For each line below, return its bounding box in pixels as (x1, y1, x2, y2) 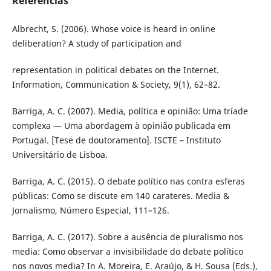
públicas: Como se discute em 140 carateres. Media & (11, 189, 229, 201)
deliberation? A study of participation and (11, 37, 181, 49)
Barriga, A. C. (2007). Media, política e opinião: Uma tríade (11, 105, 248, 117)
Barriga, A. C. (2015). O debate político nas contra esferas (11, 175, 245, 187)
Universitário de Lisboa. (11, 148, 108, 160)
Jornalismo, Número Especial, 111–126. (11, 204, 169, 216)
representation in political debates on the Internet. (11, 64, 219, 76)
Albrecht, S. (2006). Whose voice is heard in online (11, 22, 215, 34)
